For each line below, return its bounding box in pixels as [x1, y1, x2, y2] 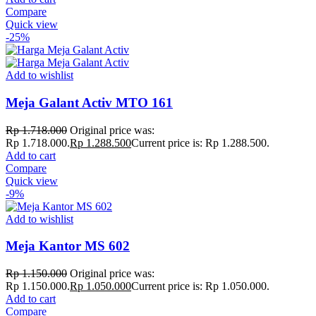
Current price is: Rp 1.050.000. [131, 279, 269, 292]
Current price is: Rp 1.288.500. [131, 136, 269, 149]
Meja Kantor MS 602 [6, 238, 130, 254]
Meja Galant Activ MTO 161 [6, 95, 173, 110]
